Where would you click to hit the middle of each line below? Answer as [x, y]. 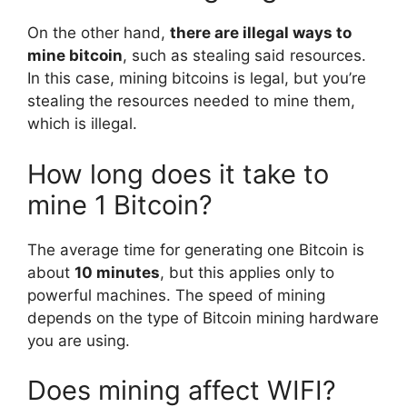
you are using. [79, 340]
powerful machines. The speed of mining [176, 295]
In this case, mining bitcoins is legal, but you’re [197, 79]
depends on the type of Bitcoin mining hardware [203, 318]
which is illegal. [82, 124]
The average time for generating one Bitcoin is [196, 249]
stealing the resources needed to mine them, [191, 101]
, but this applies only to [247, 272]
